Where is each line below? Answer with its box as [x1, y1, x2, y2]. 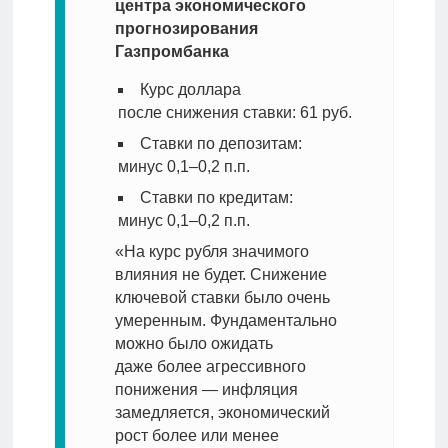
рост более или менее [114, 427, 279, 445]
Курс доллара [139, 81, 241, 99]
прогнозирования [114, 20, 258, 38]
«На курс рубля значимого [114, 243, 309, 261]
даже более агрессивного [114, 358, 306, 376]
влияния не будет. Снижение [114, 266, 327, 284]
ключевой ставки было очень [114, 289, 330, 307]
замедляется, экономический [114, 404, 330, 422]
